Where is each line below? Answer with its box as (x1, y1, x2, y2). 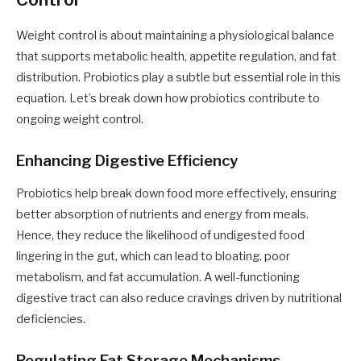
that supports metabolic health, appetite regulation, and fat (16, 49, 337, 64)
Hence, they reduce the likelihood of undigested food (16, 228, 305, 243)
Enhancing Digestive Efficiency (16, 151, 238, 171)
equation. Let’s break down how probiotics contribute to (16, 91, 320, 106)
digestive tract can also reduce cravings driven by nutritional (16, 291, 342, 306)
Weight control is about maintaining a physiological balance (16, 28, 334, 44)
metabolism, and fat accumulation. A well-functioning (16, 270, 300, 285)
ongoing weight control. (16, 112, 143, 127)
